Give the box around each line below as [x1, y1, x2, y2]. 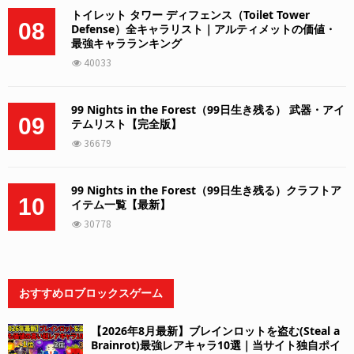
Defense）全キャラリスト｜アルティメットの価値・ [71, 21, 336, 37]
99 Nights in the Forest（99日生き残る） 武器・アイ [71, 102, 345, 118]
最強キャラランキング [71, 36, 182, 51]
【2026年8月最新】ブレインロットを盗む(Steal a [91, 323, 340, 339]
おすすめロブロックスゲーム [19, 287, 163, 300]
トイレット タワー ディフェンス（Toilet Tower [71, 7, 310, 23]
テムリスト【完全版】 [71, 116, 182, 132]
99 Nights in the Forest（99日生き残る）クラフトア [71, 183, 341, 198]
